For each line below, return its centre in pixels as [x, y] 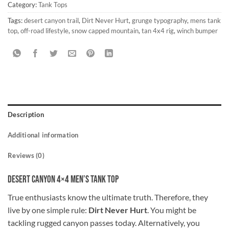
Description [26, 114]
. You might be [172, 210]
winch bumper [197, 30]
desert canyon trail [51, 20]
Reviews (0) [26, 155]
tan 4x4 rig [158, 30]
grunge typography [159, 20]
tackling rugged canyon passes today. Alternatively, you [104, 223]
